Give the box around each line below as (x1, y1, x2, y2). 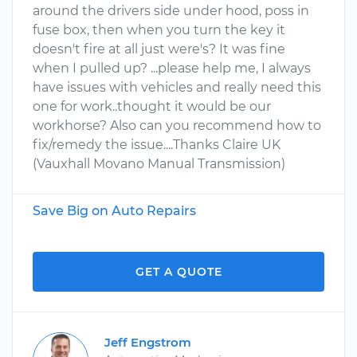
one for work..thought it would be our (33, 99, 271, 114)
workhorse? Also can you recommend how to (33, 118, 321, 133)
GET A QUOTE (135, 265, 222, 279)
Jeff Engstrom (104, 335, 191, 350)
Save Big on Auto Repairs (33, 203, 196, 218)
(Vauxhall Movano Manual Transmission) (33, 156, 285, 171)
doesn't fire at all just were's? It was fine (33, 41, 285, 57)
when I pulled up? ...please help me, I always (33, 61, 311, 76)
